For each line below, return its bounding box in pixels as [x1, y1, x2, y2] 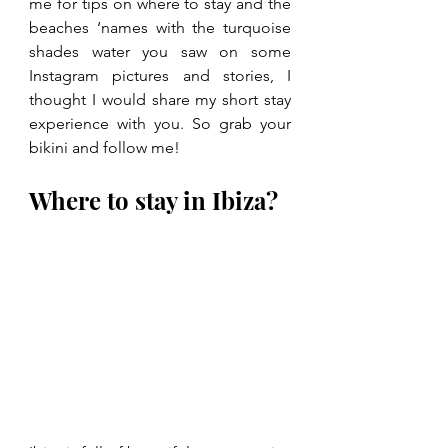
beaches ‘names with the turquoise [29, 18, 291, 37]
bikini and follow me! [29, 138, 180, 157]
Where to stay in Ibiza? [29, 184, 278, 216]
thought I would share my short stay [29, 90, 291, 109]
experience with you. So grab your [29, 114, 291, 133]
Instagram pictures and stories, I [29, 66, 291, 85]
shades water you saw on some [29, 42, 291, 61]
